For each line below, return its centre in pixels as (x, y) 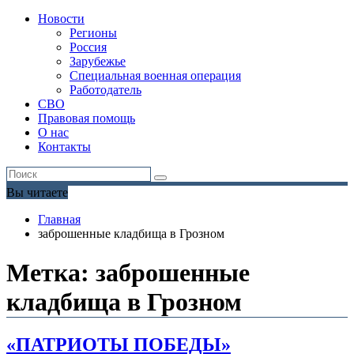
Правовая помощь (87, 119)
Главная (59, 220)
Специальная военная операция (155, 76)
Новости (61, 19)
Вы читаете (37, 193)
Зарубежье (98, 62)
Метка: (51, 272)
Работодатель (105, 90)
